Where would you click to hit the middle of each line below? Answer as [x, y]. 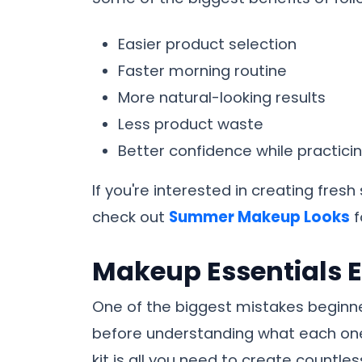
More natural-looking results [222, 98]
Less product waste [191, 124]
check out [130, 217]
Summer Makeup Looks [259, 217]
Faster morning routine [202, 71]
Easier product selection [207, 44]
